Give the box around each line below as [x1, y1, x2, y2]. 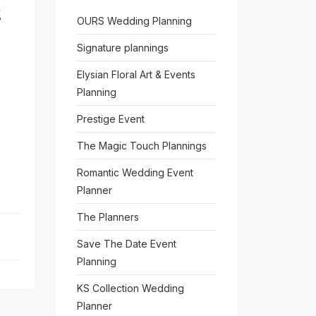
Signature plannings [76, 42, 169, 54]
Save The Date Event [76, 238, 176, 250]
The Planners [76, 211, 139, 223]
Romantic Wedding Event [76, 166, 193, 178]
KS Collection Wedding [76, 282, 184, 294]
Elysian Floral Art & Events [76, 68, 195, 80]
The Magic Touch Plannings [76, 140, 207, 152]
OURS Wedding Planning [76, 15, 192, 27]
